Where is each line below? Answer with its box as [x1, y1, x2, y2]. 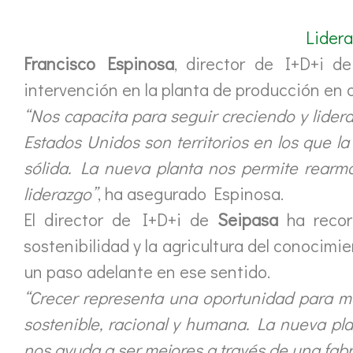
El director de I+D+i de [24, 208, 217, 232]
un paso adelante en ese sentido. [24, 260, 270, 284]
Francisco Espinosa [24, 52, 175, 76]
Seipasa [217, 208, 278, 232]
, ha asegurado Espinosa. [98, 182, 284, 206]
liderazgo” [24, 182, 98, 206]
